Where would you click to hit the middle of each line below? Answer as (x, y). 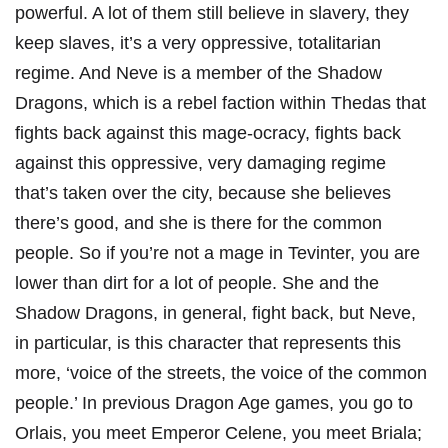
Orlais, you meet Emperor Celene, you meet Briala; (218, 432)
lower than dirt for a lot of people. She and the (197, 282)
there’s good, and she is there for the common (198, 222)
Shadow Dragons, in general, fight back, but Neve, (215, 312)
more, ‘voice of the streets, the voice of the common (221, 372)
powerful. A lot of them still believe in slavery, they (212, 12)
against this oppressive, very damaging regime (200, 162)
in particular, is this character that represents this (208, 342)
